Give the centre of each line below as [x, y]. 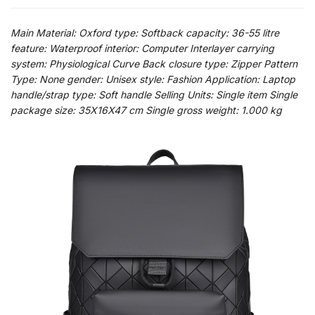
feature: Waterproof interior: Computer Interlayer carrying [142, 48]
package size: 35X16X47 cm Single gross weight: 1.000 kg [146, 110]
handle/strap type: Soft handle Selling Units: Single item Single [154, 94]
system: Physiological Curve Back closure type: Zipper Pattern [154, 63]
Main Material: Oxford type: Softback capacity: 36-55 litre [145, 32]
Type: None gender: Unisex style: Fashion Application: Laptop [153, 79]
